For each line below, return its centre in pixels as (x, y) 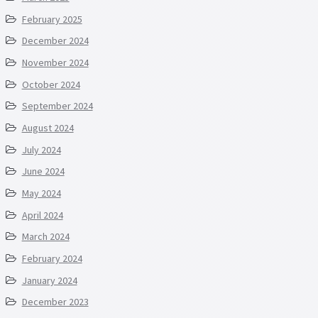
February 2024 (52, 258)
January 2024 (49, 280)
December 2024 (55, 41)
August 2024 (48, 128)
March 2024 (45, 237)
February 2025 (52, 19)
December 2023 (55, 302)
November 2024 (55, 63)
